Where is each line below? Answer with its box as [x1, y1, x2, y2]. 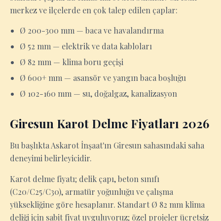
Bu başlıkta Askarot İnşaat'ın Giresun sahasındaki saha [10, 140, 204, 150]
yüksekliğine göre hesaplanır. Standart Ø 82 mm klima [10, 199, 205, 210]
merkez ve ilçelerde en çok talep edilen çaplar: [10, 5, 178, 15]
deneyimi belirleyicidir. [10, 153, 92, 163]
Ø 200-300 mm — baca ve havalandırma [20, 25, 164, 36]
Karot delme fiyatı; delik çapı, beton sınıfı [10, 174, 159, 184]
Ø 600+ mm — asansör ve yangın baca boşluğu [20, 73, 186, 83]
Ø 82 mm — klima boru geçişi [20, 57, 123, 67]
